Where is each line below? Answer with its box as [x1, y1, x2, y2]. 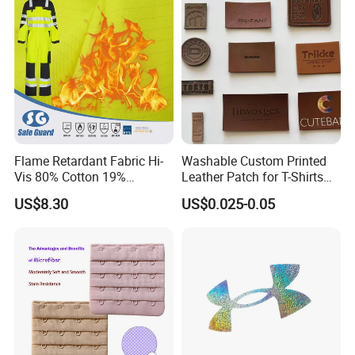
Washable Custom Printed [181, 152, 326, 170]
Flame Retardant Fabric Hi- [14, 152, 164, 170]
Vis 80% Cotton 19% [14, 168, 127, 186]
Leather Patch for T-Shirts [181, 168, 323, 186]
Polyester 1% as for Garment [14, 184, 174, 202]
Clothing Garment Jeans [181, 184, 317, 202]
